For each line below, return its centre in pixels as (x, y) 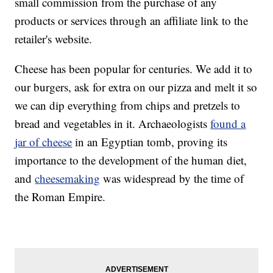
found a (228, 124)
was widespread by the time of (172, 179)
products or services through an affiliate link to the (132, 21)
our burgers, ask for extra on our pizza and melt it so (136, 87)
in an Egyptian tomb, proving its (150, 142)
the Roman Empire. (60, 197)
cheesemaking (68, 179)
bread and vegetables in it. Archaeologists (113, 124)
